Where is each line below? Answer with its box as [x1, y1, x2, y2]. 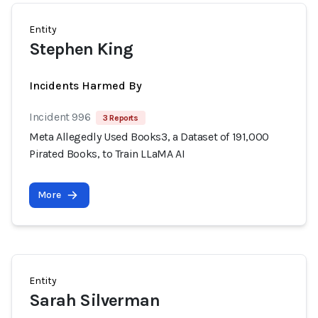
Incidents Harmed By [29, 79, 142, 92]
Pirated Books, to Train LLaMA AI [29, 147, 185, 160]
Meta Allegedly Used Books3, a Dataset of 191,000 [29, 130, 269, 143]
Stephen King [29, 39, 133, 59]
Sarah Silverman [29, 290, 160, 310]
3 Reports [103, 113, 138, 123]
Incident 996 [29, 110, 91, 124]
